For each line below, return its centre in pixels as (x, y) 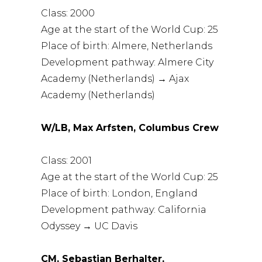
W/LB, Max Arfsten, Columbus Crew (130, 127)
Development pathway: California (124, 209)
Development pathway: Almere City (127, 62)
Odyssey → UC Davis (89, 226)
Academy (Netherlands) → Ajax (115, 78)
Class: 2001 (67, 160)
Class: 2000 (68, 13)
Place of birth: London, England (120, 193)
